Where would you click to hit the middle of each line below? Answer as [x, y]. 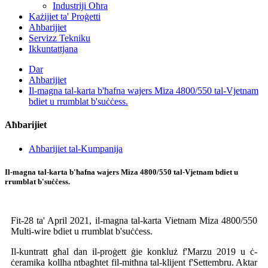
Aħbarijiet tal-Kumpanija [76, 148]
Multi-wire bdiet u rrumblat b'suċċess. [82, 231]
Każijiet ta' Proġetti [65, 16]
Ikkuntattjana [53, 49]
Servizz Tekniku [60, 38]
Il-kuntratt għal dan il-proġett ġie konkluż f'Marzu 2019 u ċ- [134, 251]
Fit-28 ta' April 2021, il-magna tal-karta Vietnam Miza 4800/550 [134, 220]
